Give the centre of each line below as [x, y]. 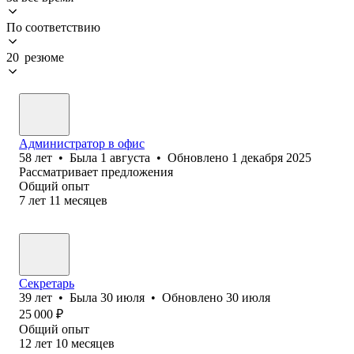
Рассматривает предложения [96, 171]
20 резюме [35, 57]
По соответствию [53, 27]
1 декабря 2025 [271, 157]
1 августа [125, 157]
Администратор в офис [82, 143]
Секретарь [47, 283]
